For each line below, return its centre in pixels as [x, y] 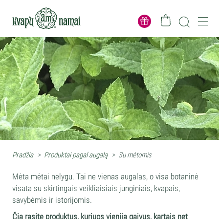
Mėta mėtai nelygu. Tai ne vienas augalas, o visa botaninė [105, 176]
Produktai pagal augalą [76, 155]
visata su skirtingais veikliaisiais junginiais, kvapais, [96, 188]
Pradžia [23, 155]
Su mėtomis [135, 155]
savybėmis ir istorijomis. [52, 200]
